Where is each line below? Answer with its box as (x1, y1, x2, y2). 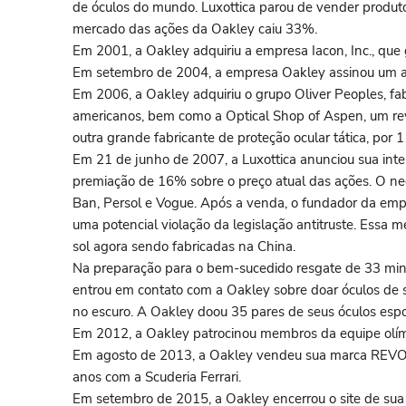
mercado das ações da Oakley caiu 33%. (72, 19, 317, 38)
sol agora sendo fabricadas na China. (72, 237, 295, 256)
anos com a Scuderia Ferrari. (72, 367, 241, 386)
